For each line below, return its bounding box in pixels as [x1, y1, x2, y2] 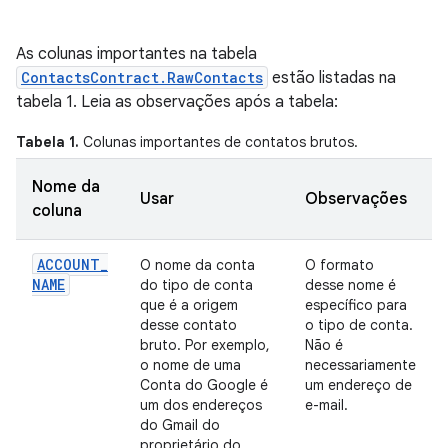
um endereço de [305, 376, 412, 394]
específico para [305, 296, 407, 314]
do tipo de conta [140, 276, 253, 294]
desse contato [140, 316, 237, 334]
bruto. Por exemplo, [140, 336, 270, 354]
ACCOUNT [37, 255, 100, 274]
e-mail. [305, 396, 348, 414]
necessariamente [305, 356, 416, 374]
